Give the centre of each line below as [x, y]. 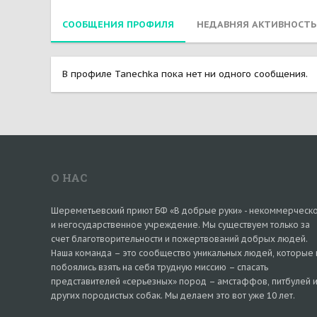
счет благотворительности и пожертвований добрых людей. [179, 239]
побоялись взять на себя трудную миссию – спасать [160, 267]
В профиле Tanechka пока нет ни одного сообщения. [185, 74]
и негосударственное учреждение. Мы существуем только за [180, 225]
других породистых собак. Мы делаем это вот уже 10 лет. [173, 295]
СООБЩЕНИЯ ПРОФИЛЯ [118, 24]
